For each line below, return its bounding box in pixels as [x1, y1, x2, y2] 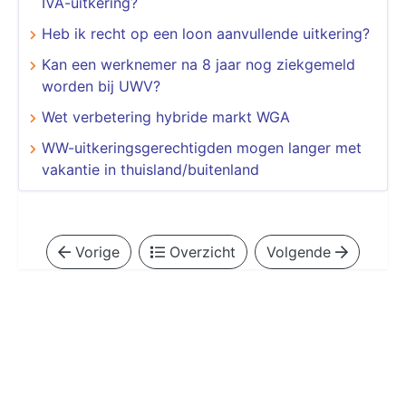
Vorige [71, 242, 120, 261]
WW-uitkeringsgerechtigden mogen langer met [42, 138, 362, 157]
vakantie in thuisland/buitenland [42, 159, 259, 179]
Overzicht [165, 242, 236, 261]
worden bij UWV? [42, 76, 160, 95]
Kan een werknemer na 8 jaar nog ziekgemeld [42, 54, 355, 73]
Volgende [266, 242, 335, 261]
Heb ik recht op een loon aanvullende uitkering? [42, 24, 370, 43]
